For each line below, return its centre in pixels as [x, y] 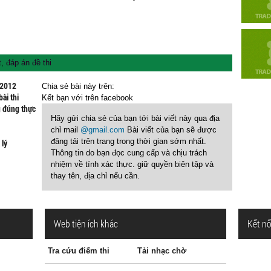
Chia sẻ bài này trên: [78, 86]
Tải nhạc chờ [162, 251]
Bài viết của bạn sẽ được [171, 130]
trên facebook [109, 98]
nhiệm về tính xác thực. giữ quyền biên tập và [132, 164]
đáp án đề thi [29, 63]
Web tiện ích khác [86, 224]
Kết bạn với [64, 98]
